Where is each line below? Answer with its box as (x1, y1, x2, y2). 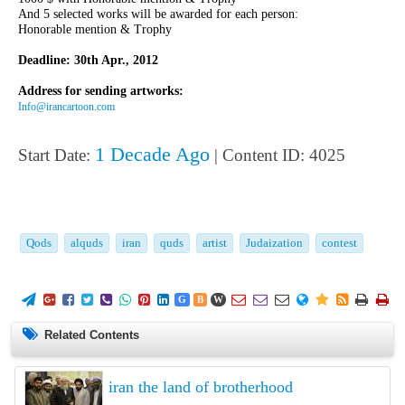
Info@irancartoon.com (17, 99, 115, 113)
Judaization (245, 235, 303, 250)
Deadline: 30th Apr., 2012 (17, 52, 158, 67)
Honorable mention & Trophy (17, 22, 172, 36)
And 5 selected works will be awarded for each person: (17, 6, 298, 21)
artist (202, 235, 227, 250)
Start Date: (17, 145, 95, 165)
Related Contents (43, 327, 139, 342)
